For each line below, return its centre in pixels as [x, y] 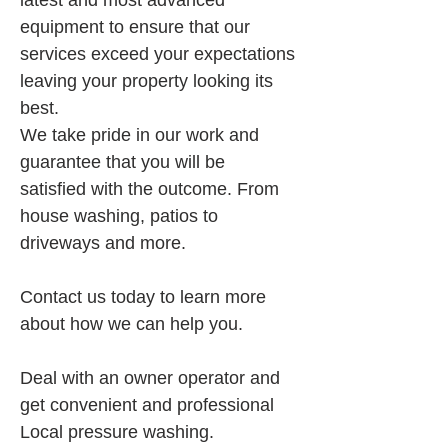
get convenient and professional [149, 405]
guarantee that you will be [125, 162]
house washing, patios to [121, 216]
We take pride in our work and [142, 135]
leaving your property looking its [149, 81]
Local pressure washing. [117, 432]
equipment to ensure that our [137, 27]
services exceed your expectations [160, 54]
